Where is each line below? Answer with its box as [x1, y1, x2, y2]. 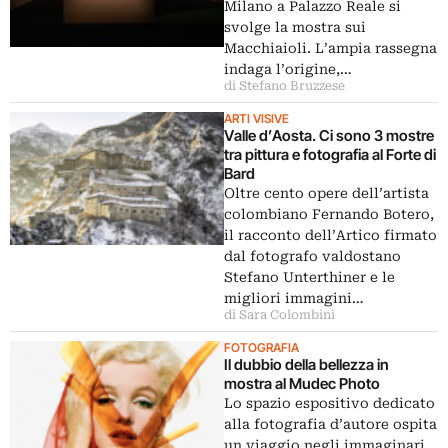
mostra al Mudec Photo [224, 374, 380, 393]
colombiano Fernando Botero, [224, 206, 434, 222]
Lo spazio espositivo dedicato [224, 395, 435, 411]
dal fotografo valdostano [224, 248, 401, 264]
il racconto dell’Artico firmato [224, 227, 437, 243]
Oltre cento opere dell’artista [224, 185, 429, 201]
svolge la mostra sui [224, 19, 366, 35]
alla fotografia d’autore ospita [224, 416, 437, 432]
